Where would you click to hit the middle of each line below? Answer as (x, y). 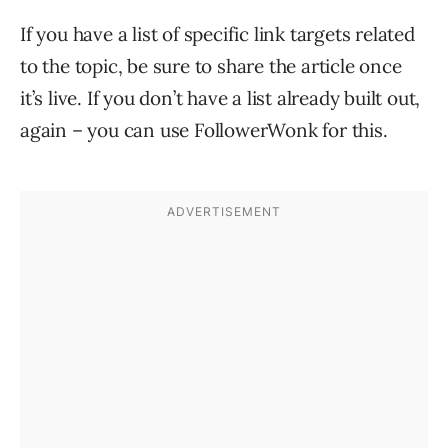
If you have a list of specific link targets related (217, 33)
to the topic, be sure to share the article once (211, 65)
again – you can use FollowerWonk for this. (204, 129)
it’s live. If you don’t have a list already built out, (220, 97)
